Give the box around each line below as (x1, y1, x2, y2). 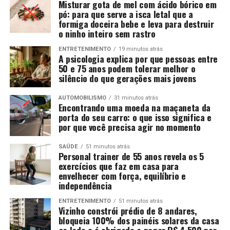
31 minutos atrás (113, 94, 158, 101)
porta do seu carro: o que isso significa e (58, 110, 212, 124)
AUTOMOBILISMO (58, 94, 106, 101)
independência (58, 178, 112, 192)
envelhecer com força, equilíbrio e (58, 168, 186, 182)
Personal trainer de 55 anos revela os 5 (58, 149, 204, 163)
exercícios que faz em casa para (58, 159, 179, 172)
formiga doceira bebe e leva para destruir (58, 16, 214, 30)
